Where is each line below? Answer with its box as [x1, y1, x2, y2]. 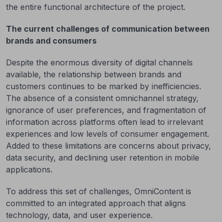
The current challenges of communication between [6, 24, 210, 34]
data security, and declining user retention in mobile [6, 153, 199, 163]
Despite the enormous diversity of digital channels [6, 57, 193, 67]
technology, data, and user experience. [6, 210, 153, 220]
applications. [6, 165, 53, 174]
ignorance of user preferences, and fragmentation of [6, 105, 206, 115]
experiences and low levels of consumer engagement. [6, 129, 209, 139]
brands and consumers [6, 36, 97, 46]
